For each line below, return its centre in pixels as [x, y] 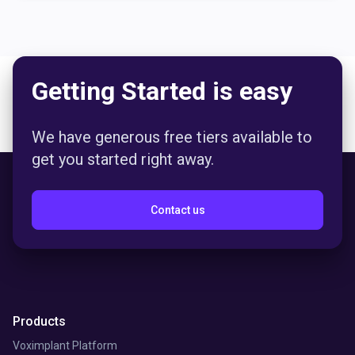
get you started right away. [123, 159]
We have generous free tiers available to [172, 137]
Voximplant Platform [65, 345]
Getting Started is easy [162, 91]
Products [39, 321]
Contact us [177, 210]
